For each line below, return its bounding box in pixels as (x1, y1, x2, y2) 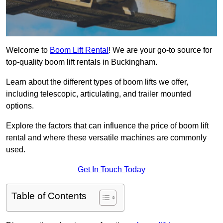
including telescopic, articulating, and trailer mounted (6, 90, 191, 99)
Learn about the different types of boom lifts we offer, (6, 78, 188, 87)
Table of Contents (11, 191, 87, 202)
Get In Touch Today (78, 165, 145, 174)
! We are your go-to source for (109, 46, 212, 55)
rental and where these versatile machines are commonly (6, 133, 207, 142)
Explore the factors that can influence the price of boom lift (6, 121, 209, 130)
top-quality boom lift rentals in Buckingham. (6, 58, 157, 67)
